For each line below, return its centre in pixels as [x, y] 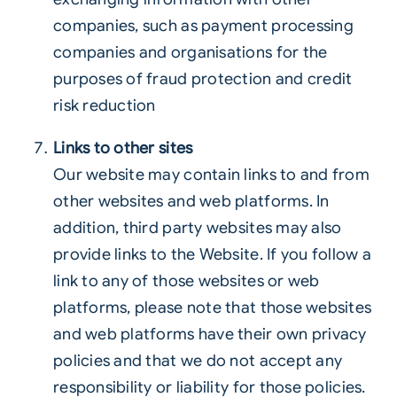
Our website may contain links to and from [211, 175]
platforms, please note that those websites [212, 307]
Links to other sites [123, 148]
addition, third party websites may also [197, 228]
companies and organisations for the [190, 52]
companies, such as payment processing [203, 26]
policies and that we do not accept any [198, 361]
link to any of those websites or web [186, 281]
